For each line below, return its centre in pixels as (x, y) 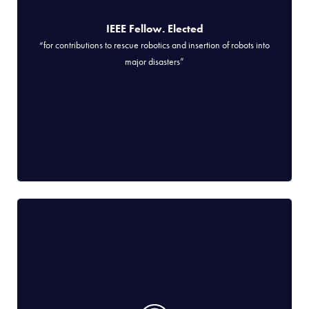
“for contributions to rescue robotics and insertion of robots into (154, 45)
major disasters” (154, 62)
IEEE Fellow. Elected (154, 29)
